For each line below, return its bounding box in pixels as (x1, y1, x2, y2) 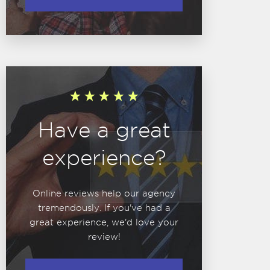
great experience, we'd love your (30, 218, 178, 227)
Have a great (37, 119, 171, 141)
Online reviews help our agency (33, 189, 175, 198)
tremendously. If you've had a (37, 203, 171, 213)
